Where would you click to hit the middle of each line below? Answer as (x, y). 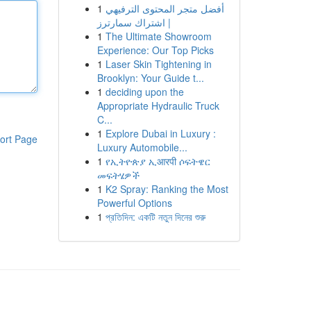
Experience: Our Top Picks (155, 50)
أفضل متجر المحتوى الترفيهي (165, 8)
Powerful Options (134, 203)
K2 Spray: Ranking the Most (167, 189)
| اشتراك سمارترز (134, 22)
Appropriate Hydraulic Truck (158, 106)
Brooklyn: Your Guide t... (150, 78)
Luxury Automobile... (142, 147)
